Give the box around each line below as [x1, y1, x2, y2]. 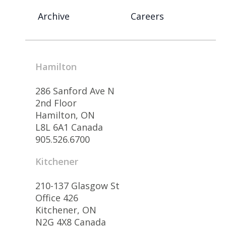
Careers [131, 10, 164, 22]
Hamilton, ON [35, 108, 95, 121]
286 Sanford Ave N [35, 84, 115, 97]
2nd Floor [35, 96, 77, 109]
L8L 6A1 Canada [35, 121, 103, 133]
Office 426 [35, 191, 78, 204]
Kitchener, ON [35, 203, 96, 216]
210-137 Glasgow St [35, 179, 120, 192]
